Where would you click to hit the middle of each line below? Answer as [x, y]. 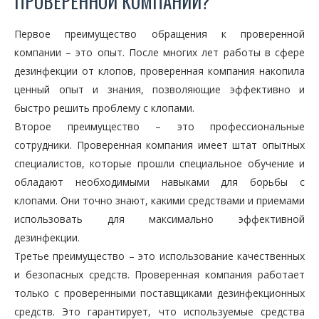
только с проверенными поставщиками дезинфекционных [159, 293]
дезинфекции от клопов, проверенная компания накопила [159, 71]
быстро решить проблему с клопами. [104, 108]
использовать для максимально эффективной [159, 219]
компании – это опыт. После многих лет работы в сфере [159, 53]
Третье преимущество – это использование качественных [159, 256]
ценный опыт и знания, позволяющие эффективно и [159, 90]
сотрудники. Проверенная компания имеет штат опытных [159, 145]
